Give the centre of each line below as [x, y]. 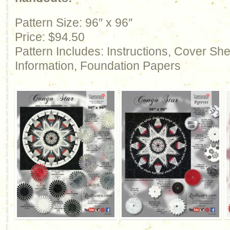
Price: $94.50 [50, 37]
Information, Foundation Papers [98, 66]
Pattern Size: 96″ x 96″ [74, 23]
